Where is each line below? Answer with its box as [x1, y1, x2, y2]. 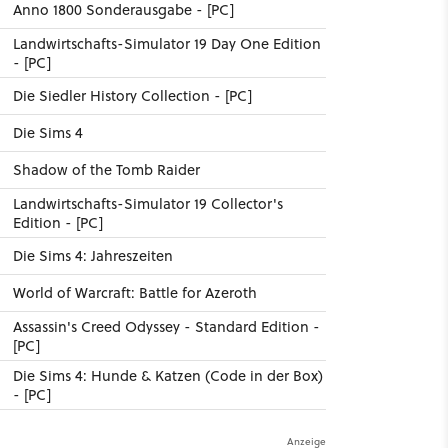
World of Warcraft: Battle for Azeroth [12, 282, 257, 304]
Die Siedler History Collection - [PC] [12, 85, 252, 107]
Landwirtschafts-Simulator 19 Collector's [12, 193, 283, 215]
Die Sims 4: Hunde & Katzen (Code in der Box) [12, 365, 323, 387]
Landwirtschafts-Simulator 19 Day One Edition [12, 33, 321, 55]
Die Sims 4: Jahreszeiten [12, 245, 173, 267]
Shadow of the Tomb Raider [12, 159, 200, 181]
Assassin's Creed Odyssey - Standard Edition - [12, 316, 320, 338]
